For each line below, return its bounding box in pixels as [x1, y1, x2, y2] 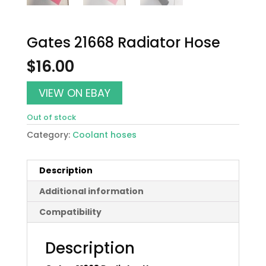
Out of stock [26, 111, 76, 123]
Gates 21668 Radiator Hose [26, 32, 220, 52]
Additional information [39, 185, 144, 197]
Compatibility [39, 205, 102, 218]
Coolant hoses [72, 128, 137, 141]
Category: [26, 128, 72, 141]
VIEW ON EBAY [38, 85, 110, 100]
